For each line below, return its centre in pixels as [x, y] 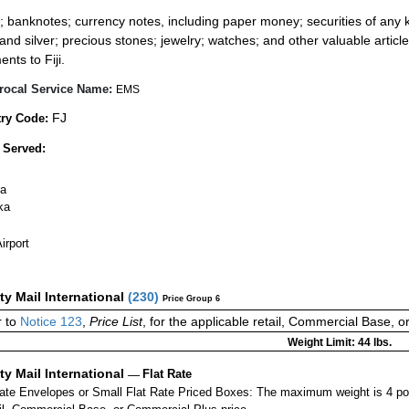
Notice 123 [49, 321]
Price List [116, 321]
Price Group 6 [191, 298]
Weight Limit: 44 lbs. [339, 342]
